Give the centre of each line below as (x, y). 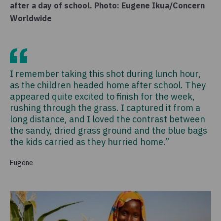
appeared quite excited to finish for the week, (102, 96)
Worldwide (31, 18)
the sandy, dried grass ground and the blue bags (109, 130)
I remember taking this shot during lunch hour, (105, 74)
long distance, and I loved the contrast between (108, 119)
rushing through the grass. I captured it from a (105, 108)
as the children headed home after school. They (108, 85)
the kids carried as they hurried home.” (90, 142)
